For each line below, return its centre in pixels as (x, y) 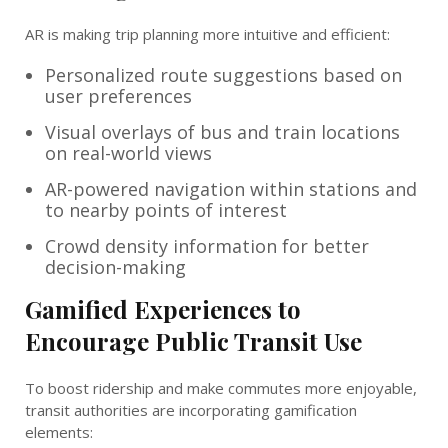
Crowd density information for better (207, 245)
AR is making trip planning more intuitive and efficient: (207, 33)
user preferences (118, 95)
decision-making (115, 266)
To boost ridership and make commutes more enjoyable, (221, 387)
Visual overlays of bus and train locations (222, 131)
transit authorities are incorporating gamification (191, 409)
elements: (59, 431)
